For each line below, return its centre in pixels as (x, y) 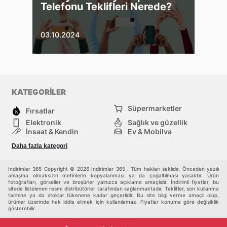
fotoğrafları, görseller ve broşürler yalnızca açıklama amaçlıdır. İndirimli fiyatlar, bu (113, 182)
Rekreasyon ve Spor (162, 140)
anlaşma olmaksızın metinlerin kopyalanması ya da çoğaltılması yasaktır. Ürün (113, 175)
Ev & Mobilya (150, 131)
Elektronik (44, 122)
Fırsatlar (40, 110)
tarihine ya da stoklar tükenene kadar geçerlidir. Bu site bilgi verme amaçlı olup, (113, 195)
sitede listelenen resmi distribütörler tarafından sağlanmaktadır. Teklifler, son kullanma (113, 188)
